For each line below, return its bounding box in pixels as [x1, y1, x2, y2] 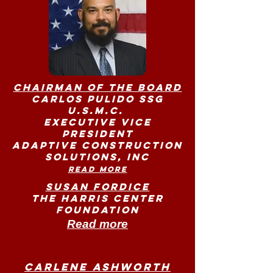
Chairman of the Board [13, 81, 182, 93]
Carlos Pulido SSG [31, 93, 164, 105]
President [62, 127, 133, 140]
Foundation [55, 204, 140, 216]
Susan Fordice [45, 180, 150, 193]
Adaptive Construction [12, 139, 183, 151]
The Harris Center [31, 192, 164, 204]
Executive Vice [43, 116, 152, 128]
